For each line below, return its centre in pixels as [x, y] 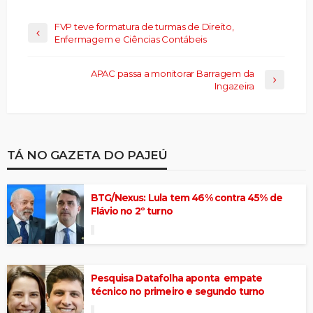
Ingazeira [234, 86]
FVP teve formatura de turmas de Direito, [144, 27]
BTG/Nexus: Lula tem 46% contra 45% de [187, 198]
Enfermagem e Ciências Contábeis [131, 39]
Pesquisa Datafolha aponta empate [177, 278]
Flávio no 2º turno [132, 211]
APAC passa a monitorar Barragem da [172, 74]
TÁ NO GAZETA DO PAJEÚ [87, 155]
